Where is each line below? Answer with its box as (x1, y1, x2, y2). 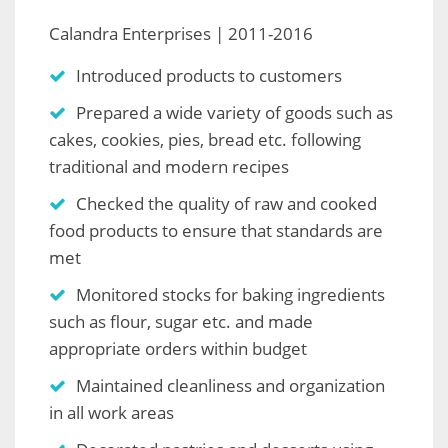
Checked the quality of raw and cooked (76, 192, 377, 216)
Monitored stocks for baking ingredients (76, 283, 385, 307)
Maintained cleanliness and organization (76, 374, 385, 398)
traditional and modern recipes (49, 155, 289, 179)
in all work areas (49, 401, 174, 425)
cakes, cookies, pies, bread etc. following (49, 128, 361, 152)
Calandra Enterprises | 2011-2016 (49, 22, 313, 46)
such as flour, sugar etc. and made (49, 310, 313, 334)
